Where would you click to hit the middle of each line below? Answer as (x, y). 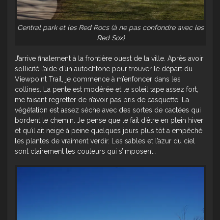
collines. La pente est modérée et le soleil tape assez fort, (107, 89)
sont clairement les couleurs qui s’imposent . (86, 151)
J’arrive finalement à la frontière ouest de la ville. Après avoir (109, 58)
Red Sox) (110, 38)
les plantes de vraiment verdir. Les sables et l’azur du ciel (105, 141)
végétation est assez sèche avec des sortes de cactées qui (108, 110)
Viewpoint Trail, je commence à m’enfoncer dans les (98, 79)
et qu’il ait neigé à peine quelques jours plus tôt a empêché (109, 130)
